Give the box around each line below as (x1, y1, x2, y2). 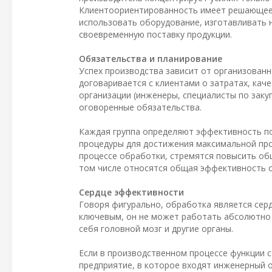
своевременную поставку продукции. (79, 29, 232, 41)
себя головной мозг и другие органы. (79, 223, 233, 235)
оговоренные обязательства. (79, 101, 202, 114)
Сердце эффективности (79, 186, 184, 199)
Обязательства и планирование (79, 53, 222, 65)
